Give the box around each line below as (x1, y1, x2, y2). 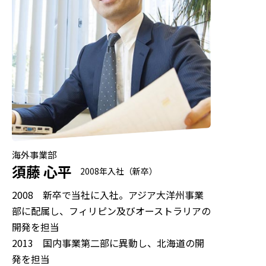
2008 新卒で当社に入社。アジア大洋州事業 (12, 188, 204, 202)
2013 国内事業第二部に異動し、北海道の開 (12, 236, 204, 251)
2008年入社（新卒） (80, 165, 157, 178)
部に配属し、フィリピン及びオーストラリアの (12, 204, 211, 218)
